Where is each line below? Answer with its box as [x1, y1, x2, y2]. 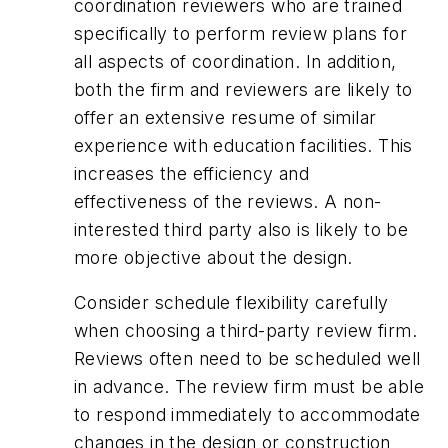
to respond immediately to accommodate [74, 404, 421, 426]
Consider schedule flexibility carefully [74, 292, 389, 314]
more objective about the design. [74, 246, 353, 268]
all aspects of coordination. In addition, [74, 50, 397, 72]
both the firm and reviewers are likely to [74, 78, 413, 100]
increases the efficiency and [74, 162, 310, 184]
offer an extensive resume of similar [74, 106, 377, 128]
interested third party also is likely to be [74, 218, 409, 240]
